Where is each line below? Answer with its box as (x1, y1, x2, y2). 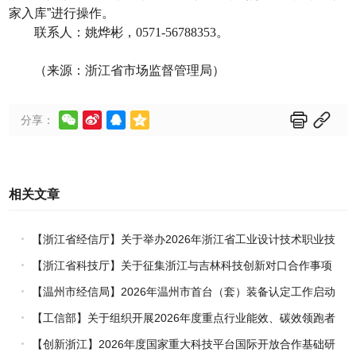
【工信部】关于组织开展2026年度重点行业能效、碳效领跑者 (31, 311, 335, 324)
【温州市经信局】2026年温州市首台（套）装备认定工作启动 (31, 284, 335, 298)
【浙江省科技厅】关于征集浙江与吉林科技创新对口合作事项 (31, 258, 332, 272)
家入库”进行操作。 (9, 6, 115, 20)
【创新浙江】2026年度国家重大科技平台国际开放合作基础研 (31, 337, 335, 350)
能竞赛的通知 (17, 254, 84, 268)
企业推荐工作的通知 (17, 333, 118, 346)
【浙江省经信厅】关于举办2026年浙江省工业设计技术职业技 (31, 232, 335, 246)
